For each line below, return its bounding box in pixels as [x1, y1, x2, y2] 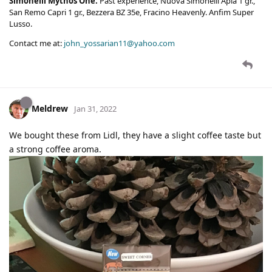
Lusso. [9, 18, 32, 30]
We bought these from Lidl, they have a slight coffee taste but [9, 129, 261, 141]
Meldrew [32, 103, 68, 115]
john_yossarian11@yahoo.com [64, 38, 175, 49]
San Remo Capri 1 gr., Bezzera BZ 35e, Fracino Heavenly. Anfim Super [9, 7, 254, 18]
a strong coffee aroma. [9, 143, 101, 155]
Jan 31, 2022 [74, 103, 117, 115]
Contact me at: [9, 38, 64, 49]
